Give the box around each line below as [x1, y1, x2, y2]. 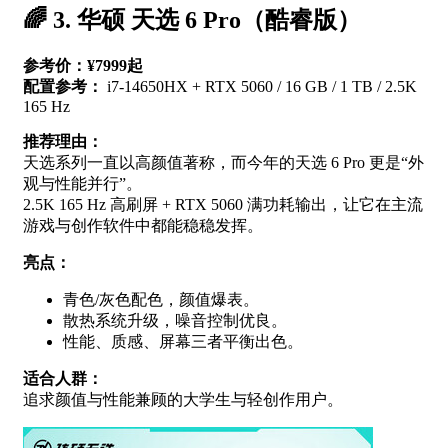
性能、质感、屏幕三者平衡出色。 [63, 333, 303, 351]
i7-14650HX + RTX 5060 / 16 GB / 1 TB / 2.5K [103, 78, 417, 96]
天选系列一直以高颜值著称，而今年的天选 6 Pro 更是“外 [23, 154, 424, 172]
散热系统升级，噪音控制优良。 [63, 312, 287, 330]
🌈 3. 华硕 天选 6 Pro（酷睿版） [23, 7, 361, 34]
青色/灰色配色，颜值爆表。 [63, 291, 259, 309]
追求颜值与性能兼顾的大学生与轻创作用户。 [23, 391, 343, 409]
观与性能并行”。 [23, 175, 142, 193]
